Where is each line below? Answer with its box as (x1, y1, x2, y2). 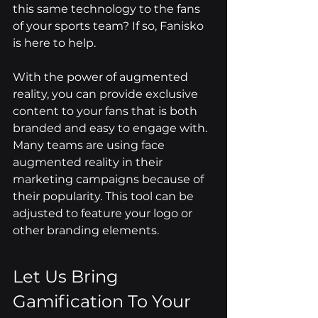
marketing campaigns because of (13, 172, 207, 187)
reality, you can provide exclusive (13, 87, 201, 102)
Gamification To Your (13, 291, 195, 312)
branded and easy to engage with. (13, 121, 210, 136)
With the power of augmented (13, 70, 191, 84)
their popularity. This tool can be (13, 190, 197, 204)
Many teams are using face (13, 138, 168, 153)
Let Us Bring (13, 266, 122, 287)
